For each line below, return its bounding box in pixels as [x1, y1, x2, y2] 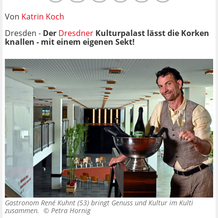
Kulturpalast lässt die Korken [93, 27, 209, 38]
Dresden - [5, 27, 43, 38]
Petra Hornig [51, 206, 91, 216]
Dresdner [58, 27, 93, 38]
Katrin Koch [21, 11, 64, 22]
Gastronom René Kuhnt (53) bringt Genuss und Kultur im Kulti [5, 198, 193, 208]
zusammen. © [5, 206, 51, 216]
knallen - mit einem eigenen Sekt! [5, 36, 135, 47]
